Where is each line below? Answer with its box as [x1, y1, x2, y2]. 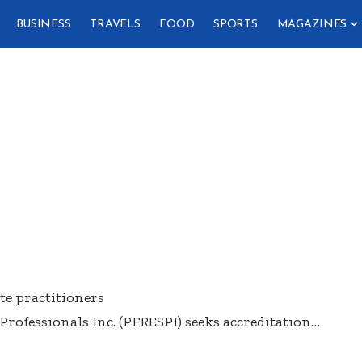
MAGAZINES [276, 18, 347, 31]
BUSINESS [15, 18, 71, 31]
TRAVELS [90, 18, 141, 31]
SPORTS [213, 18, 258, 31]
